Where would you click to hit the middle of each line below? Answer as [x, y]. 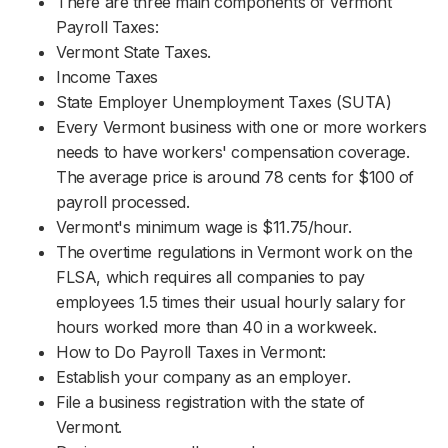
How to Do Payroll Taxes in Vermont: [191, 351]
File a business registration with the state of [210, 401]
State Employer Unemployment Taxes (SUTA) [224, 101]
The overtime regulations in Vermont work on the [234, 251]
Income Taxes [107, 76]
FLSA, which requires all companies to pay [210, 276]
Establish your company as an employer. [203, 376]
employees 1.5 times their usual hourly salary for [231, 301]
